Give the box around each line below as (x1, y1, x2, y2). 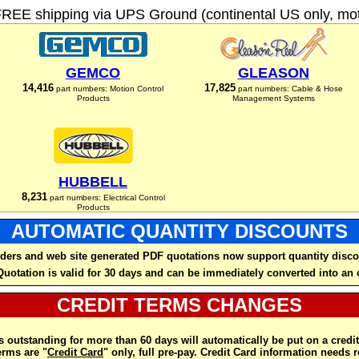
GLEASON (237, 65, 309, 81)
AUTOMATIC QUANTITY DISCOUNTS (11, 220, 348, 242)
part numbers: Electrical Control (46, 193, 165, 202)
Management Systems (232, 94, 315, 103)
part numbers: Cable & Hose (235, 84, 343, 93)
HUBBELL (58, 174, 127, 190)
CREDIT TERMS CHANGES (57, 294, 302, 316)
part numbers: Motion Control (54, 84, 163, 93)
